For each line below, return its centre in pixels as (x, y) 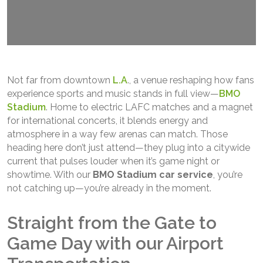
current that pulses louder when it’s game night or (113, 161)
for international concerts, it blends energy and (107, 120)
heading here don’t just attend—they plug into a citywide (129, 147)
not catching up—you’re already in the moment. (109, 188)
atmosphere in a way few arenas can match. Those (117, 134)
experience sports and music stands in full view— (113, 93)
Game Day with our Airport (115, 243)
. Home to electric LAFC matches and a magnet (149, 107)
